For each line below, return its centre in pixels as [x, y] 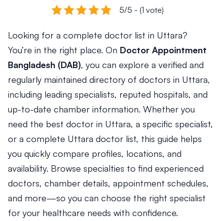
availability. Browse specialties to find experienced [106, 168]
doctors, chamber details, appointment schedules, [108, 183]
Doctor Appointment [163, 50]
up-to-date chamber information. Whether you [101, 109]
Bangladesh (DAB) [44, 65]
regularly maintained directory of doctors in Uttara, [109, 79]
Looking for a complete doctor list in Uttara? [98, 35]
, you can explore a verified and [142, 65]
